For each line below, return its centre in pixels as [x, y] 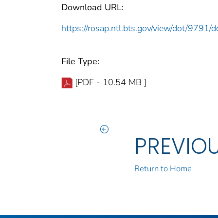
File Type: [80, 61]
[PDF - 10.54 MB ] [111, 82]
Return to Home [163, 168]
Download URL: [92, 7]
